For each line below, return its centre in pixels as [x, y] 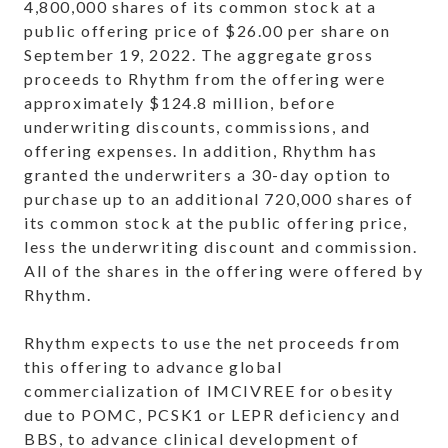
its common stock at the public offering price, [216, 223]
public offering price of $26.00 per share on [207, 31]
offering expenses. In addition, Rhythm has [201, 151]
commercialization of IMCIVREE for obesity [209, 391]
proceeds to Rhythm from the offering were [205, 79]
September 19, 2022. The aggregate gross [199, 55]
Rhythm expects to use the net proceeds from [212, 343]
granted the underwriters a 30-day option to [208, 175]
